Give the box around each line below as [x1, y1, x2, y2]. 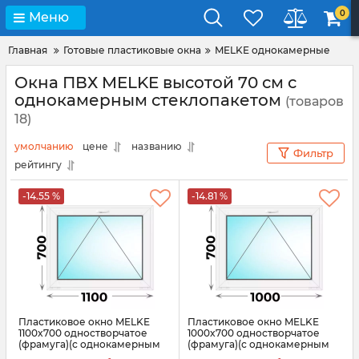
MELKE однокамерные [215, 44, 330, 56]
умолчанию [14, 140, 74, 152]
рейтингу [14, 159, 62, 171]
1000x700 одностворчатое [188, 327, 320, 339]
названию [131, 140, 182, 152]
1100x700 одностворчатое [18, 327, 147, 339]
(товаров [285, 94, 344, 109]
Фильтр [293, 147, 333, 159]
